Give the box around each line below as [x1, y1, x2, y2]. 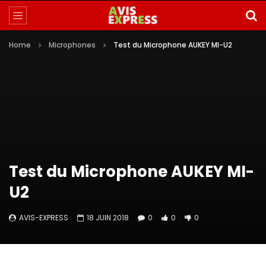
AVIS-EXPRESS [19, 213, 68, 223]
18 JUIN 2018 [87, 213, 129, 223]
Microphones [49, 40, 96, 50]
